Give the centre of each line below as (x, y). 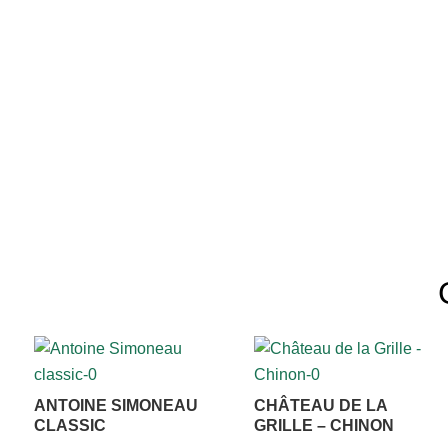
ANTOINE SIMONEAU (115, 406)
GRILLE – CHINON (324, 426)
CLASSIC (69, 426)
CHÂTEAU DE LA (321, 406)
